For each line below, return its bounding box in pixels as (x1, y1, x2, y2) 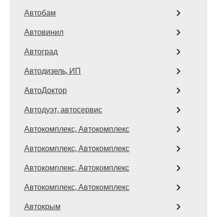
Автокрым (24, 201, 61, 212)
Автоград (24, 46, 58, 57)
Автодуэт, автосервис (24, 104, 102, 115)
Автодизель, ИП (24, 65, 81, 77)
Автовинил (24, 27, 63, 38)
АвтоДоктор (24, 85, 67, 96)
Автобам (24, 7, 56, 18)
